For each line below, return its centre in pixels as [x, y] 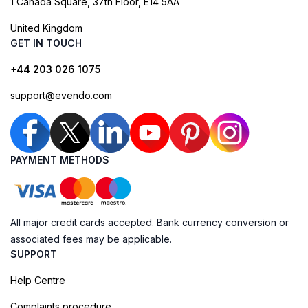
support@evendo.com [61, 95]
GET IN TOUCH [46, 43]
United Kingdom [46, 27]
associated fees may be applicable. [91, 239]
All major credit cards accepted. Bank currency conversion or [150, 222]
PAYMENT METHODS [60, 159]
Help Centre [38, 280]
